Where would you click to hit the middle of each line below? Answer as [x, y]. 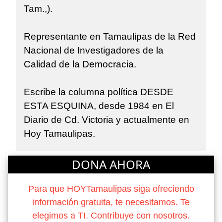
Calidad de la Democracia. [83, 64]
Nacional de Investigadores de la [94, 51]
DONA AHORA [111, 164]
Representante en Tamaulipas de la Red [110, 37]
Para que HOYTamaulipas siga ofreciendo [111, 189]
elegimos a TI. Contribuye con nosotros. [111, 215]
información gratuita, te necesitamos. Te [111, 202]
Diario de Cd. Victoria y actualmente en [107, 120]
